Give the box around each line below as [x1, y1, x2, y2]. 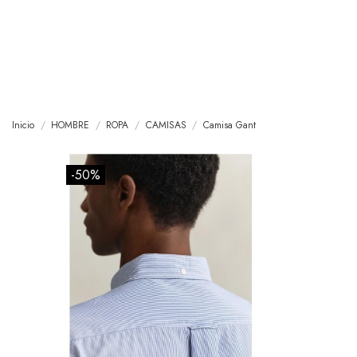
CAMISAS [145, 118, 186, 132]
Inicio [12, 118, 34, 132]
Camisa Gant [202, 118, 256, 132]
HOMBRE [51, 118, 90, 132]
